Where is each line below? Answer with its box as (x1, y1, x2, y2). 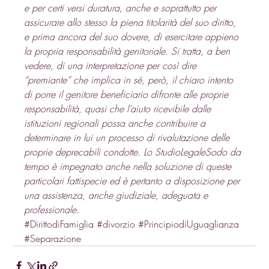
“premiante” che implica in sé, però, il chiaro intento (24, 73, 237, 86)
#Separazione (24, 231, 82, 245)
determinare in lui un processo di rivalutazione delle (24, 130, 233, 144)
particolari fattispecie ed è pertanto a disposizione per (24, 174, 243, 187)
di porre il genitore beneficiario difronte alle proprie (24, 87, 232, 101)
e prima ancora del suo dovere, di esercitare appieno (24, 29, 242, 43)
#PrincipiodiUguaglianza (138, 217, 240, 231)
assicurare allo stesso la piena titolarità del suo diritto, (24, 15, 240, 29)
